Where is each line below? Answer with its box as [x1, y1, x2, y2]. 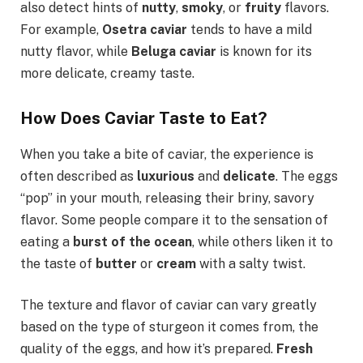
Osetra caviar [102, 21, 187, 37]
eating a [20, 233, 73, 250]
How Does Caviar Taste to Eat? [20, 108, 267, 129]
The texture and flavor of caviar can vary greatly [20, 297, 317, 314]
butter [96, 255, 137, 271]
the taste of [20, 255, 96, 271]
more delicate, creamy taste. [20, 65, 194, 81]
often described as [20, 168, 137, 184]
